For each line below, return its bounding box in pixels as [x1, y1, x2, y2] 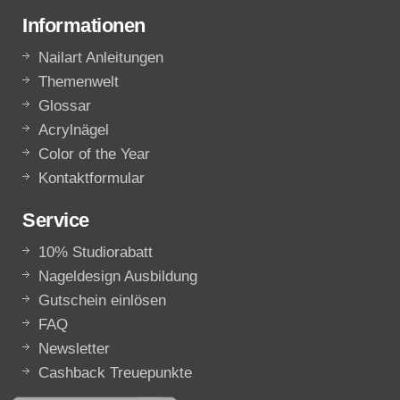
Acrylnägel [38, 121, 109, 138]
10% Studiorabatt [38, 243, 153, 261]
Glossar [38, 96, 91, 114]
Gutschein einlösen [38, 291, 166, 309]
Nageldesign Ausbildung [38, 267, 197, 285]
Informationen [22, 13, 146, 37]
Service [22, 208, 89, 231]
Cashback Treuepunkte [38, 363, 192, 381]
